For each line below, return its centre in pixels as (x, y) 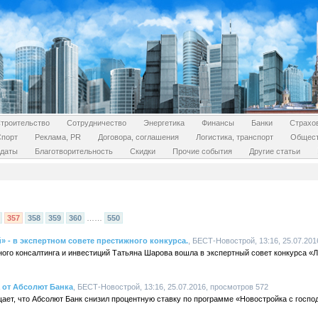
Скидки (142, 151)
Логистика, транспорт (235, 137)
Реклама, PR (58, 137)
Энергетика (164, 123)
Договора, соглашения (138, 137)
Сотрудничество (96, 123)
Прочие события (202, 151)
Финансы (218, 123)
